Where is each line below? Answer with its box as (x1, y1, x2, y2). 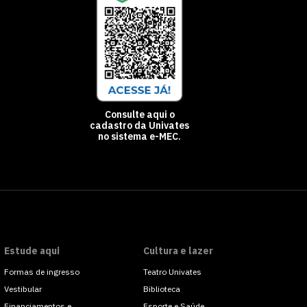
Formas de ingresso (4, 267, 79, 277)
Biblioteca (143, 284, 180, 294)
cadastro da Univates (90, 119, 189, 132)
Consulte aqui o (104, 108, 175, 121)
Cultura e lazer (143, 245, 213, 257)
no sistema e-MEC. (98, 130, 181, 143)
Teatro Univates (143, 267, 201, 277)
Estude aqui (4, 245, 60, 257)
